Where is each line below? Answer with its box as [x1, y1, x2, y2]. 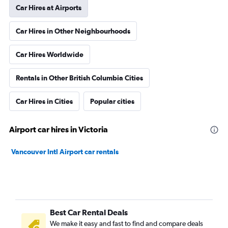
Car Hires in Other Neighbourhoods [16, 27, 130, 35]
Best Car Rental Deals [50, 208, 128, 217]
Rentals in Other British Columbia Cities [16, 74, 143, 82]
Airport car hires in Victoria [9, 125, 108, 134]
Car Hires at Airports [16, 4, 81, 12]
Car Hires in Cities [16, 97, 73, 105]
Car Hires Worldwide [16, 50, 83, 59]
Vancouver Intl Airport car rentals [11, 148, 119, 156]
